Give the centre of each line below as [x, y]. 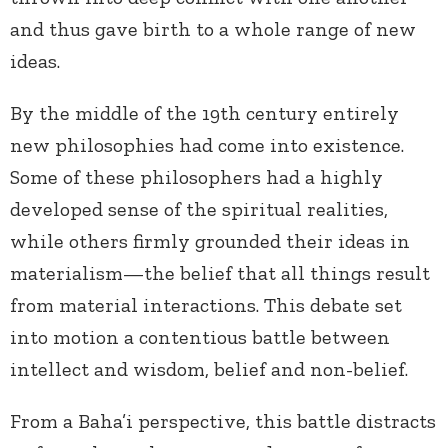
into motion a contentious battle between [200, 337]
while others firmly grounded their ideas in [210, 241]
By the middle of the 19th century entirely [204, 113]
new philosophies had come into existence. [207, 145]
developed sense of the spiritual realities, [199, 209]
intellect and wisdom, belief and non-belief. [209, 369]
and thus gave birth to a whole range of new [213, 29]
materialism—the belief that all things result [220, 273]
